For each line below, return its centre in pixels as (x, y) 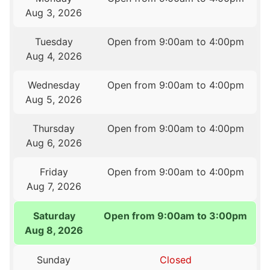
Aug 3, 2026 (54, 13)
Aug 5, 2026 (54, 100)
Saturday (54, 216)
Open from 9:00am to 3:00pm (175, 216)
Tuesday (54, 42)
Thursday (54, 129)
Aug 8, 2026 (54, 231)
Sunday (54, 260)
